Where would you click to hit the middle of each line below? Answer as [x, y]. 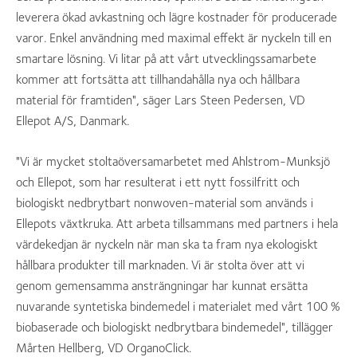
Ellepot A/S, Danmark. [73, 121]
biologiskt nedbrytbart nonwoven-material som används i [165, 203]
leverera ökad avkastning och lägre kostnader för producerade [177, 17]
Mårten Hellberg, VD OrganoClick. [104, 348]
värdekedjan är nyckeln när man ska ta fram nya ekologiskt [167, 244]
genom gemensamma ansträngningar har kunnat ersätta [162, 286]
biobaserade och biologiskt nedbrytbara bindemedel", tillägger [175, 327]
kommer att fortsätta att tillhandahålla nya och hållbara [158, 79]
